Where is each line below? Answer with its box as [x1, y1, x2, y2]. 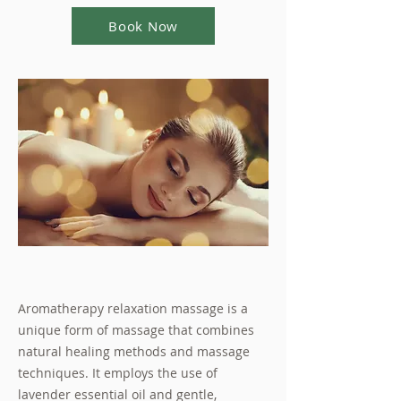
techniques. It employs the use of [18, 364, 218, 381]
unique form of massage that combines [18, 321, 254, 338]
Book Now [108, 17, 178, 35]
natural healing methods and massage [18, 343, 250, 360]
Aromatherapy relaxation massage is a [18, 300, 248, 317]
